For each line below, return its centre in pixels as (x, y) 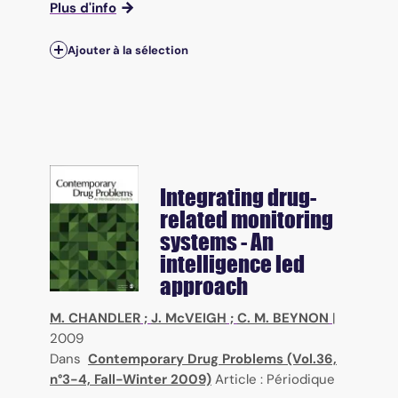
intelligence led (232, 264)
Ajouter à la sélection (128, 50)
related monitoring (247, 220)
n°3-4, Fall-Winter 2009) (131, 380)
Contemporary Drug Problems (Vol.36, (212, 359)
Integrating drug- (238, 198)
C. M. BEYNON (283, 318)
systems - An (217, 242)
